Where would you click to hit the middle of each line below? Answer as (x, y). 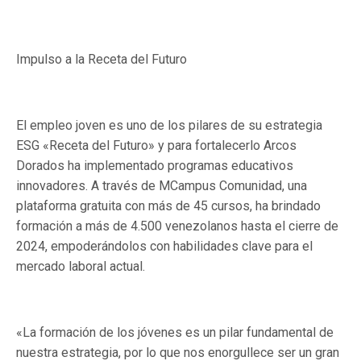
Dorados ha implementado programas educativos (155, 166)
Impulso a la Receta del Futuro (102, 59)
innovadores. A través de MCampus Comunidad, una (162, 186)
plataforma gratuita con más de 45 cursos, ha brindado (168, 206)
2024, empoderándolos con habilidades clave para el (164, 246)
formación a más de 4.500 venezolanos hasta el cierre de (177, 226)
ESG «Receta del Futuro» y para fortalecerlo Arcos (156, 145)
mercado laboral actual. (81, 266)
